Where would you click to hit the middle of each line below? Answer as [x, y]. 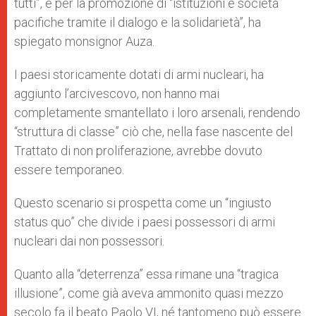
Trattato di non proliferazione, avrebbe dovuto [138, 151]
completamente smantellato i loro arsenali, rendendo [157, 113]
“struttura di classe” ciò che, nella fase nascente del [153, 132]
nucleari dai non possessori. [89, 241]
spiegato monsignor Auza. [84, 41]
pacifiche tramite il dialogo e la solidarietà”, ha [138, 22]
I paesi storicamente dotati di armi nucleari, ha [139, 74]
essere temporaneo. [69, 170]
